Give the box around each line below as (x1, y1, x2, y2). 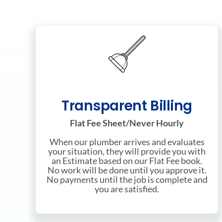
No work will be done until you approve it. (47, 165, 207, 176)
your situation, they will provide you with (48, 146, 206, 157)
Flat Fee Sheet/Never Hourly (70, 117, 184, 129)
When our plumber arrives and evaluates (49, 136, 205, 148)
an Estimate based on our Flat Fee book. (52, 155, 202, 166)
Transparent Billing (61, 96, 193, 116)
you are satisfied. (95, 183, 159, 195)
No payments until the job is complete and (46, 174, 208, 185)
